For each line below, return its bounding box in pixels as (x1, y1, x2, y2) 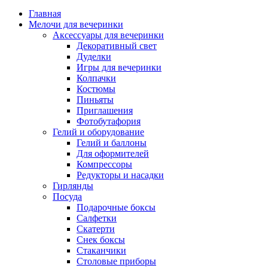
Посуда (53, 191, 82, 202)
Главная (29, 8, 61, 19)
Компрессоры (77, 159, 132, 170)
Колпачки (77, 73, 116, 84)
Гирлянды (53, 181, 93, 191)
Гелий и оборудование (53, 127, 144, 138)
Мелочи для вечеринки (29, 19, 123, 30)
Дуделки (77, 51, 111, 62)
